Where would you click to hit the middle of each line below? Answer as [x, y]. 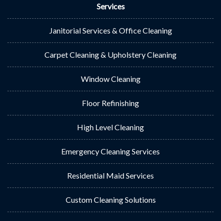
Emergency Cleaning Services [110, 151]
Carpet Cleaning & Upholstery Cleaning [110, 55]
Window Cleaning [110, 79]
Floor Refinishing [110, 103]
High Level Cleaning [110, 127]
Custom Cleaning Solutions [110, 200]
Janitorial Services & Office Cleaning [110, 30]
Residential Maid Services [110, 175]
